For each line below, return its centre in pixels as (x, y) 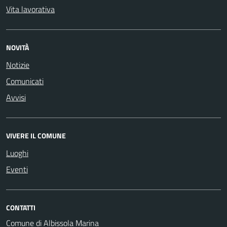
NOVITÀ (17, 47)
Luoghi (17, 153)
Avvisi (16, 97)
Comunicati (25, 81)
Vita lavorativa (30, 9)
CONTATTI (21, 207)
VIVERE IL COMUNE (36, 135)
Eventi (17, 169)
